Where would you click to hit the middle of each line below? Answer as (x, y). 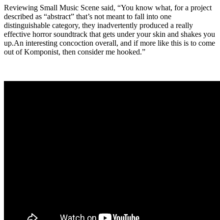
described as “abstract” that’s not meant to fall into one (88, 17)
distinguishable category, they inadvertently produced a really (98, 26)
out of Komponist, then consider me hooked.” (75, 52)
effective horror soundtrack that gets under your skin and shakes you (110, 34)
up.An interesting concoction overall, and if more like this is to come (110, 43)
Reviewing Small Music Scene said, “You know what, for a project (108, 8)
